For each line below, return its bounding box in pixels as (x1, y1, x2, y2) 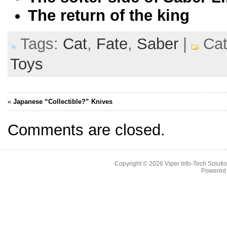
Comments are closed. (8, 121, 165, 139)
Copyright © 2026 (115, 160, 165, 167)
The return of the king (28, 7, 190, 25)
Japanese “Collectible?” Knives (13, 97, 112, 105)
